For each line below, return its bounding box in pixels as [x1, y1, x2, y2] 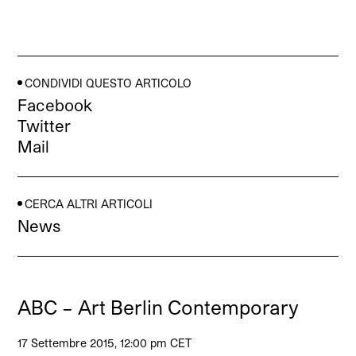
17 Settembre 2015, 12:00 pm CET [17, 335, 192, 350]
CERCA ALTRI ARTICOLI [25, 196, 153, 211]
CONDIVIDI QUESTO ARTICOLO [25, 75, 192, 90]
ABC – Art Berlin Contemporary [17, 295, 300, 319]
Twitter [17, 115, 72, 135]
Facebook [17, 95, 93, 114]
